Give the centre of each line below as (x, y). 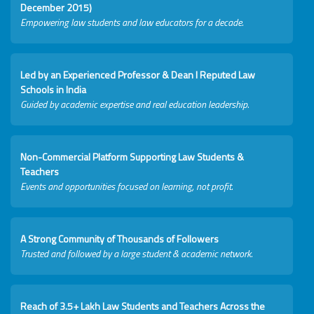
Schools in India (53, 90)
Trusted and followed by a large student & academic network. (136, 254)
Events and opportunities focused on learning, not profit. (127, 186)
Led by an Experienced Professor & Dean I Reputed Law (138, 75)
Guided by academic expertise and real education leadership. (135, 104)
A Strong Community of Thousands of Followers (120, 239)
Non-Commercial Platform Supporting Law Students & (132, 157)
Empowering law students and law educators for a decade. (132, 22)
